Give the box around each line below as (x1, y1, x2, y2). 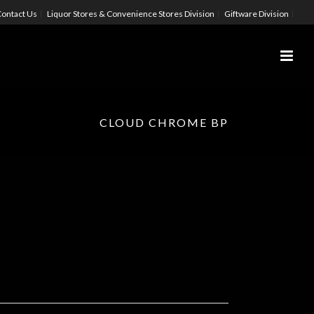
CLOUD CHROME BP (100, 116, 228, 129)
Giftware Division (224, 8, 289, 19)
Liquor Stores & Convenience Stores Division (47, 8, 214, 19)
